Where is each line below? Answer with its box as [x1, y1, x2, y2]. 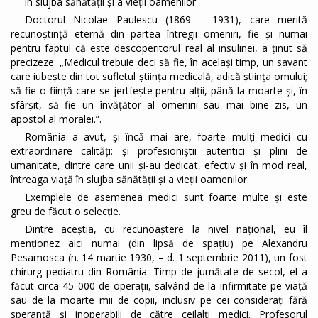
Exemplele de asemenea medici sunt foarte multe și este [25, 190, 307, 204]
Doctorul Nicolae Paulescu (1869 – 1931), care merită [25, 13, 307, 27]
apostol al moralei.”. [11, 112, 102, 126]
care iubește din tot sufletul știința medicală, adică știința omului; [11, 70, 307, 84]
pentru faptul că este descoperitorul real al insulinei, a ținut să [11, 41, 307, 55]
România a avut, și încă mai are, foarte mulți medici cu [25, 130, 307, 144]
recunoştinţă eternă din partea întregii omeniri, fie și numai [11, 27, 307, 41]
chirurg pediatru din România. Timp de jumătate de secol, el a [11, 265, 307, 279]
